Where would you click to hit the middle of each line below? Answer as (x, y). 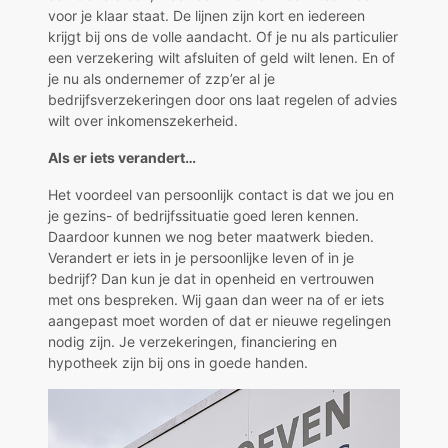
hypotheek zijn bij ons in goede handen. (178, 362)
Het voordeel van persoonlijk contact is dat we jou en (221, 194)
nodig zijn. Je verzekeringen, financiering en (192, 341)
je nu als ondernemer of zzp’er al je (161, 78)
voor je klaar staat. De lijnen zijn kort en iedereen (206, 15)
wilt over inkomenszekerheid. (143, 120)
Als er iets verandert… (122, 157)
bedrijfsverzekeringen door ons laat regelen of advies (222, 99)
